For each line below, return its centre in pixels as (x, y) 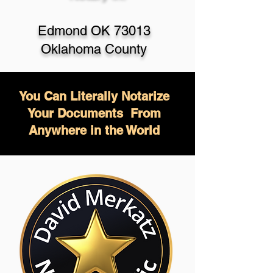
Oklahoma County (94, 49)
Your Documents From (94, 113)
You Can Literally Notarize (94, 96)
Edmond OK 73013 (94, 31)
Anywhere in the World (94, 130)
